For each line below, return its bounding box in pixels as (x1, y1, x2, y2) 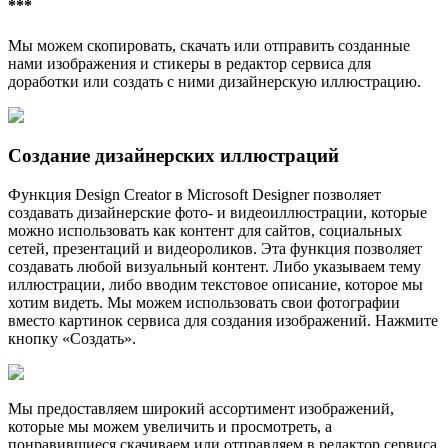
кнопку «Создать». (8, 330, 136, 348)
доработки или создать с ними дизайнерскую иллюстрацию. (8, 72, 421, 90)
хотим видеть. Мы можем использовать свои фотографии (8, 294, 400, 312)
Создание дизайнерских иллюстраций (8, 145, 339, 167)
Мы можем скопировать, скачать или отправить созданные (8, 36, 410, 54)
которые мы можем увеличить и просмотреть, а (8, 418, 332, 436)
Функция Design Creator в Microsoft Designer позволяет (8, 186, 381, 204)
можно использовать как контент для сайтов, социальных (8, 222, 402, 240)
